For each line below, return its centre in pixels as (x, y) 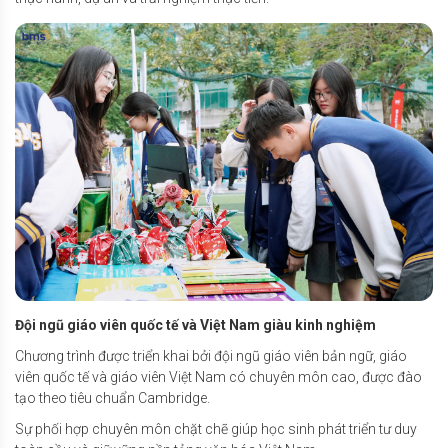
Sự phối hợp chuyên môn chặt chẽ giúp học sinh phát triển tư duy (216, 428)
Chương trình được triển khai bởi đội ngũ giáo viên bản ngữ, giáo (211, 355)
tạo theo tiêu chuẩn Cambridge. (114, 397)
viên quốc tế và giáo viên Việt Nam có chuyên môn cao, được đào (218, 376)
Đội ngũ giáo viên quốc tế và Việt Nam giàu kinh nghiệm (197, 324)
